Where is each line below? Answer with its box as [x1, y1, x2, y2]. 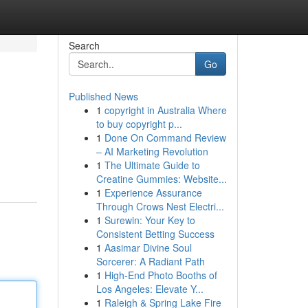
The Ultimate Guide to [104, 158, 200, 172]
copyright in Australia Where [104, 103, 227, 117]
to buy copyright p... [96, 117, 182, 131]
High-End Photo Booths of [104, 268, 217, 282]
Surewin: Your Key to [104, 213, 195, 227]
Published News [68, 89, 138, 103]
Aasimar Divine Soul [104, 241, 192, 254]
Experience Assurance [104, 186, 202, 199]
